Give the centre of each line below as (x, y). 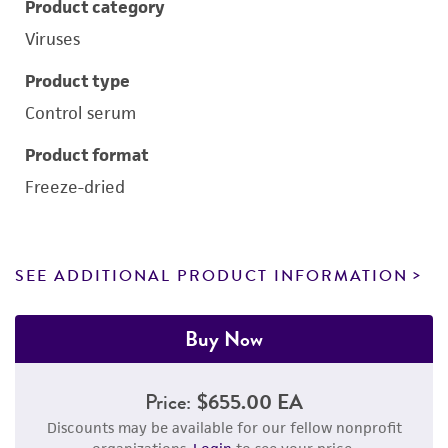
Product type (77, 81)
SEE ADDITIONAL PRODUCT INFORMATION (211, 276)
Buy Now (224, 338)
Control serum (80, 113)
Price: (168, 401)
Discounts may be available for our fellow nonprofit (224, 427)
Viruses (52, 39)
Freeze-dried (75, 187)
